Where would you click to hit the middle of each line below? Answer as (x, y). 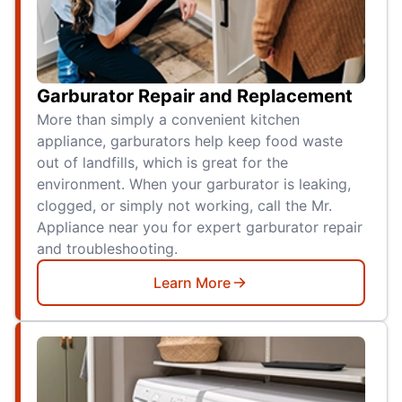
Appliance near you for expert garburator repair (200, 227)
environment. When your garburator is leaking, (194, 184)
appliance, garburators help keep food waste (190, 140)
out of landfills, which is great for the (162, 162)
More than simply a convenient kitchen (168, 119)
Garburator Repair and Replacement (195, 96)
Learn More (192, 282)
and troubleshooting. (107, 248)
